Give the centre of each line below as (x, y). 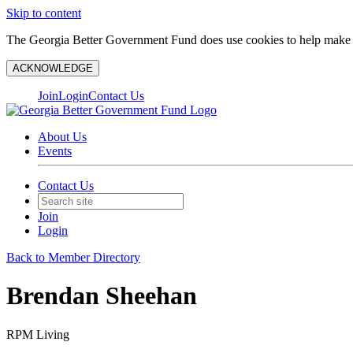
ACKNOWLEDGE (53, 68)
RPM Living (38, 334)
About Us (62, 137)
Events (55, 151)
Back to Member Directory (73, 257)
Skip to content (44, 13)
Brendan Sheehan (102, 296)
